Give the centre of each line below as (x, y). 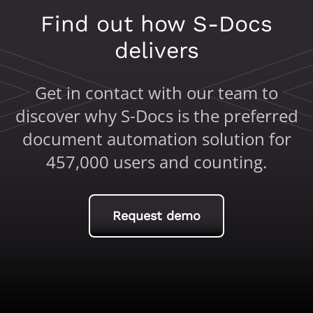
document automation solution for (156, 138)
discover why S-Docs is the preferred (156, 115)
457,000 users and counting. (156, 161)
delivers (156, 50)
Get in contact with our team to (156, 92)
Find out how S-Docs (156, 23)
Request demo (156, 216)
